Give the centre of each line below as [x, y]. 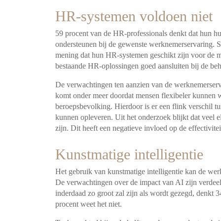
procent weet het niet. [89, 204]
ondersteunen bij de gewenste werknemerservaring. [135, 44]
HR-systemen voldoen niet [136, 16]
